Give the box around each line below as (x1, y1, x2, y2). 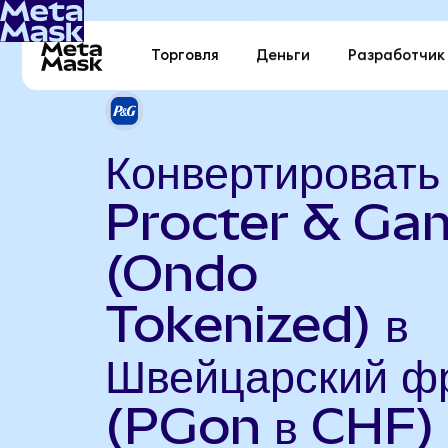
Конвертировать (104, 141, 440, 200)
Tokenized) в (104, 294, 409, 353)
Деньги (256, 48, 311, 64)
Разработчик (347, 48, 445, 64)
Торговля (151, 48, 220, 64)
